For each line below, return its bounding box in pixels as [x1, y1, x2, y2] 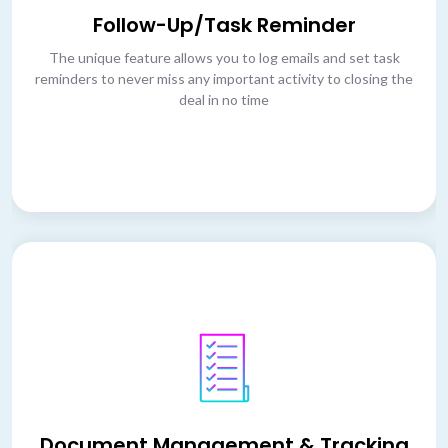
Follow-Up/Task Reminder [92, 11, 356, 40]
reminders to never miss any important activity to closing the [35, 70, 413, 88]
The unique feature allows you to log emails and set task [48, 49, 400, 67]
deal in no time [179, 91, 269, 109]
